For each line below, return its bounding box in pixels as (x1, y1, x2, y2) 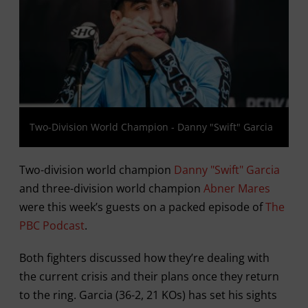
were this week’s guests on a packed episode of (19, 199, 265, 214)
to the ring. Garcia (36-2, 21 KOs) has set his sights (19, 287, 277, 302)
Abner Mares (203, 181, 270, 196)
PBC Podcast (19, 218, 85, 233)
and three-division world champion (19, 181, 203, 196)
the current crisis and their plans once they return (19, 269, 279, 284)
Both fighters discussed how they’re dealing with (19, 250, 269, 265)
